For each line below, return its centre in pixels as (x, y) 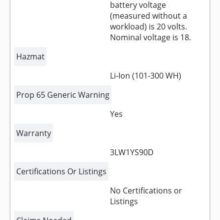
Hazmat (30, 56)
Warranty (34, 133)
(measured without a (149, 16)
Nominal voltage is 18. (151, 37)
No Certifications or (146, 191)
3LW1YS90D (132, 152)
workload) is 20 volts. (149, 27)
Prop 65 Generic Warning (63, 95)
